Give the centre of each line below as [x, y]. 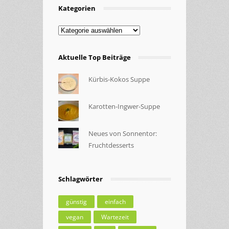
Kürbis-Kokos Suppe [119, 79]
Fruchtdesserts [111, 145]
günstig [76, 201]
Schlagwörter [81, 179]
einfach [115, 201]
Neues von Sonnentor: [122, 133]
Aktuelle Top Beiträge [95, 57]
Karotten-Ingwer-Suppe [124, 106]
